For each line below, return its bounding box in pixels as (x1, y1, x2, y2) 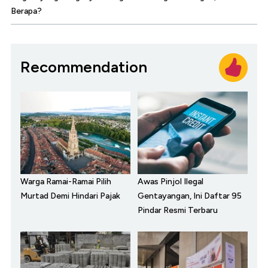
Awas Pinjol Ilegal (138, 176, 203, 187)
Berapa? (11, 5, 42, 16)
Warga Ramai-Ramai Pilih (20, 176, 111, 187)
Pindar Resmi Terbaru (138, 205, 218, 215)
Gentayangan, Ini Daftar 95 (138, 190, 242, 201)
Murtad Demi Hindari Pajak (20, 190, 120, 201)
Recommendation (20, 57, 147, 77)
